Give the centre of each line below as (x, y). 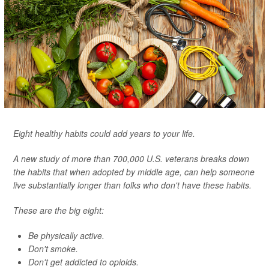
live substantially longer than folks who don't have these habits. (132, 185)
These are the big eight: (59, 210)
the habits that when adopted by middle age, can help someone (134, 172)
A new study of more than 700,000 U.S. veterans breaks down (131, 159)
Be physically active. (66, 235)
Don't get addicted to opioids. (83, 262)
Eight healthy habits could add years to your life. (104, 133)
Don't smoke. (53, 249)
